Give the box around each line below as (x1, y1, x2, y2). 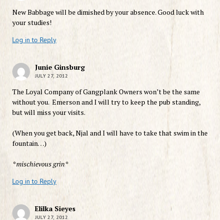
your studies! (12, 17, 52, 27)
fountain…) (12, 138, 47, 148)
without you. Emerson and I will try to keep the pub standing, (12, 97, 200, 107)
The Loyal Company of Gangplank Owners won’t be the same (12, 86, 200, 96)
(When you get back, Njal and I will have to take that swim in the (12, 128, 208, 137)
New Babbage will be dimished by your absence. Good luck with (12, 7, 204, 17)
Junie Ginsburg (34, 62, 85, 72)
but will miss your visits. (12, 107, 85, 117)
